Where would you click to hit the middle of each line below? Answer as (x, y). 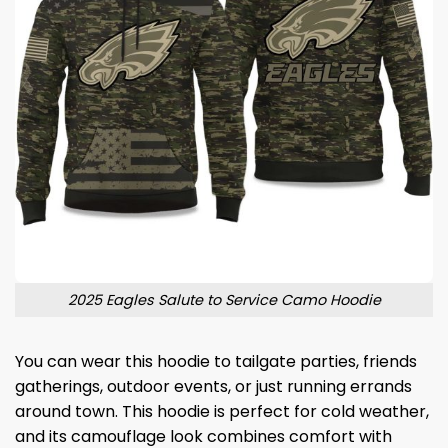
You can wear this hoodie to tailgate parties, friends (216, 362)
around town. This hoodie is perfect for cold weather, (222, 412)
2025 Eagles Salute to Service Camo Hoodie (224, 299)
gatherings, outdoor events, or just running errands (213, 387)
